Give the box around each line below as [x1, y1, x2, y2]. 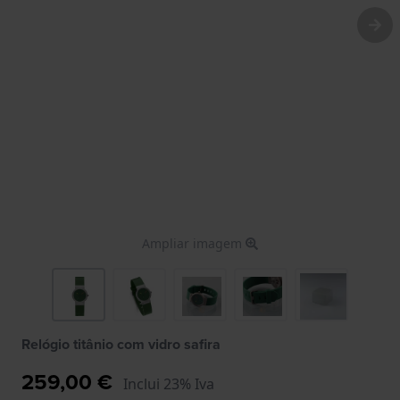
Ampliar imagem [142, 234, 246, 252]
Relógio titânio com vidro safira [21, 333, 221, 354]
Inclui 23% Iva [123, 373, 214, 394]
